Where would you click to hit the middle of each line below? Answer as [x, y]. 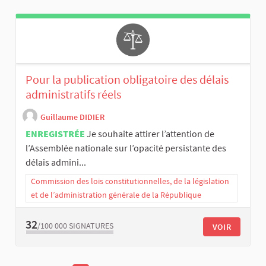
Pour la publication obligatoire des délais [127, 80]
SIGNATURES [91, 225]
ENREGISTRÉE [55, 134]
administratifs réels [73, 94]
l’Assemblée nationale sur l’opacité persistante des [126, 148]
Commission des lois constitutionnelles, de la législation [130, 181]
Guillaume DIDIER [72, 117]
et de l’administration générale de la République [116, 195]
